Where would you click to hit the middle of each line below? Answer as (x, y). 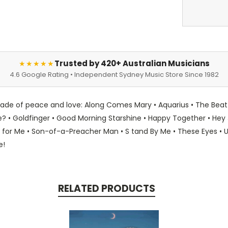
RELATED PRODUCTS (106, 189)
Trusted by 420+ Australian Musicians (132, 64)
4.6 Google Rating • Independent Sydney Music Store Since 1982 (114, 75)
